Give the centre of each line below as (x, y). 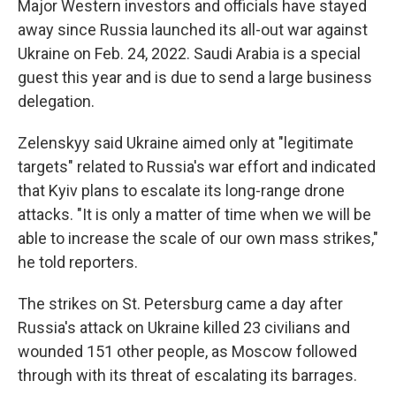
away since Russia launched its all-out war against (193, 30)
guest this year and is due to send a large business (195, 77)
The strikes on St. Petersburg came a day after (180, 304)
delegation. (56, 101)
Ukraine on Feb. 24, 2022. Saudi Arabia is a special (189, 53)
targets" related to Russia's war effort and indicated (197, 167)
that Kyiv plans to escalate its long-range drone (181, 190)
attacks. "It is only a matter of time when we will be (194, 214)
